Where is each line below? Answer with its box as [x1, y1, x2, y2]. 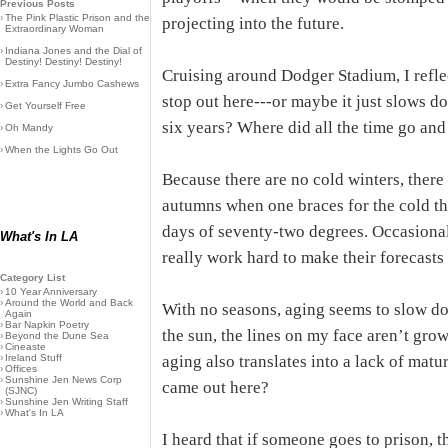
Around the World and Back [5, 297, 133, 308]
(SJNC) [5, 385, 37, 396]
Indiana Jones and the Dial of [5, 45, 142, 56]
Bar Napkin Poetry [5, 319, 89, 330]
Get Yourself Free [5, 100, 86, 111]
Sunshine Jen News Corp [5, 374, 122, 385]
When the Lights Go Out [5, 144, 118, 155]
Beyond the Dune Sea [5, 330, 109, 341]
